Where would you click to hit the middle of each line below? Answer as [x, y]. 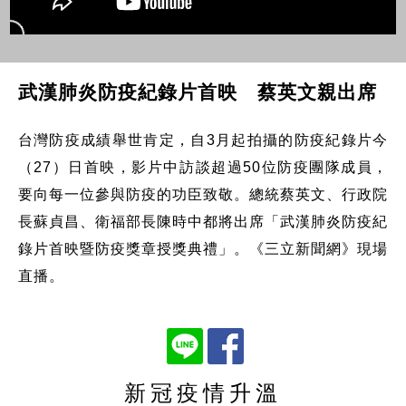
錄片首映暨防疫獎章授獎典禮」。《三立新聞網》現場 [203, 248]
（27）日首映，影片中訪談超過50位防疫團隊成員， [203, 167]
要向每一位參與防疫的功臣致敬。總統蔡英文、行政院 [203, 194]
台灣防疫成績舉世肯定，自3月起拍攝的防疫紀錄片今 [203, 140]
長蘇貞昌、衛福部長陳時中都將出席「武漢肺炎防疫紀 [203, 221]
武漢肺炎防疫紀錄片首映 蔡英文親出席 [197, 92]
